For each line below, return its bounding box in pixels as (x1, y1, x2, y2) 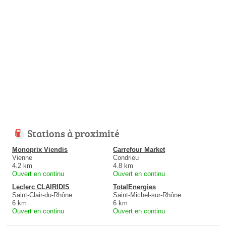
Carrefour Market (113, 146, 165, 154)
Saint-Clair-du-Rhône (12, 191, 72, 199)
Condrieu (113, 154, 139, 162)
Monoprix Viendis (12, 146, 68, 154)
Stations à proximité (27, 126, 120, 141)
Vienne (12, 154, 32, 162)
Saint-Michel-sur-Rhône (113, 191, 181, 199)
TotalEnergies (113, 183, 156, 191)
